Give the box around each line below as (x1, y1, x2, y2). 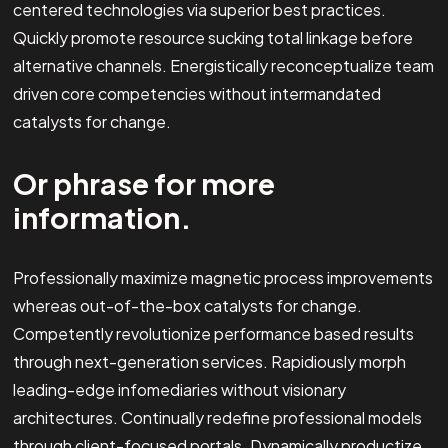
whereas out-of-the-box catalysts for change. (12, 294, 362, 316)
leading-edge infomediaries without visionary (12, 378, 346, 400)
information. (12, 198, 191, 235)
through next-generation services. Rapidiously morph (12, 350, 406, 372)
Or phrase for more (12, 164, 275, 201)
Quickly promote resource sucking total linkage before (12, 26, 413, 48)
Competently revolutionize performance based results (12, 322, 414, 344)
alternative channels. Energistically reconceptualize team (12, 54, 434, 76)
